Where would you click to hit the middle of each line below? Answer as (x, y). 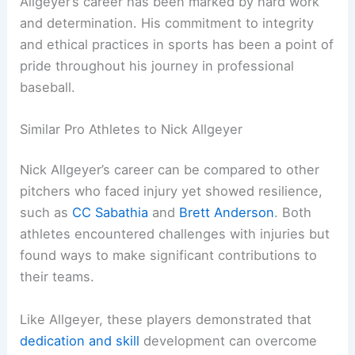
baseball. (48, 87)
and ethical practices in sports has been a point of (177, 44)
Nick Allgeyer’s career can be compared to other (170, 170)
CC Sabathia (111, 213)
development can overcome (229, 340)
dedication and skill (80, 340)
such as (46, 213)
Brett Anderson (227, 213)
